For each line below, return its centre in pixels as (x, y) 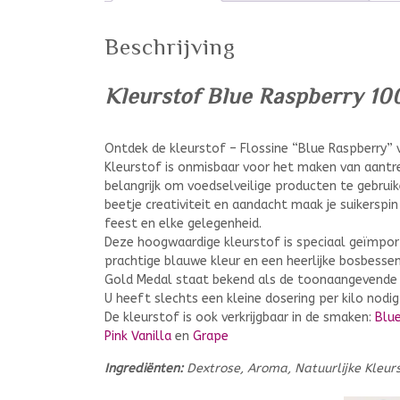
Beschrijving (170, 46)
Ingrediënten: (144, 368)
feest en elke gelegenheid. (183, 223)
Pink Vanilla (138, 336)
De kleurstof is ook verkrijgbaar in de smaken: (240, 317)
